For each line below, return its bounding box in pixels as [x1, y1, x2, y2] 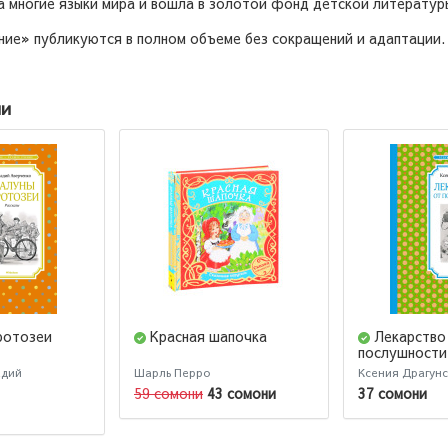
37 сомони [358, 382, 427, 403]
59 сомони [134, 382, 203, 403]
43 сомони [207, 382, 276, 403]
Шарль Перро [134, 365, 210, 381]
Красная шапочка [150, 326, 267, 347]
